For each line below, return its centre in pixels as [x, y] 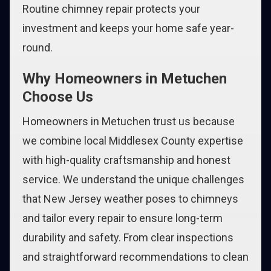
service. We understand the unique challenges [133, 179]
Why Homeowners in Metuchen [125, 79]
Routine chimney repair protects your [111, 9]
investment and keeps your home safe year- [128, 28]
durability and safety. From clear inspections [128, 237]
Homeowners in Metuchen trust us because [129, 121]
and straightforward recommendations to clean [135, 257]
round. [38, 47]
